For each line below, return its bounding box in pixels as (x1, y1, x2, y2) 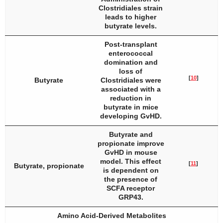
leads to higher (105, 13, 156, 21)
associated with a (101, 85, 161, 93)
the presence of (104, 175, 157, 183)
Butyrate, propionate (13, 162, 84, 170)
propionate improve (97, 139, 164, 147)
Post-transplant (104, 40, 157, 48)
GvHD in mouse (104, 148, 157, 156)
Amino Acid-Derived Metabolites (57, 212, 166, 220)
